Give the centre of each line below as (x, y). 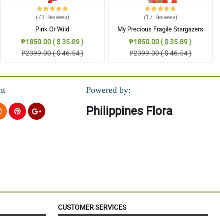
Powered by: (108, 90)
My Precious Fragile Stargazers (161, 29)
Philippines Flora (129, 111)
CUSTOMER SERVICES (92, 207)
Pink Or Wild (53, 29)
